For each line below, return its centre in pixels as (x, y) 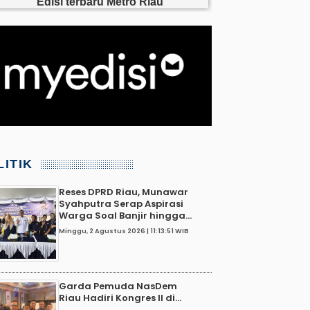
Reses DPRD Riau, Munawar (124, 192)
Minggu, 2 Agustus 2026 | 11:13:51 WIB (124, 230)
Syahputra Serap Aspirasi (121, 203)
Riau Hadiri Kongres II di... (120, 298)
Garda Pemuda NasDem (118, 286)
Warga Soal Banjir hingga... (125, 215)
